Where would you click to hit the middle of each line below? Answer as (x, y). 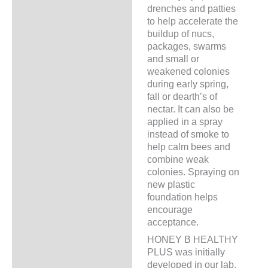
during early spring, (188, 84)
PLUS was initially (186, 252)
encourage (170, 210)
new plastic (171, 185)
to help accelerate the (192, 21)
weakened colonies (188, 71)
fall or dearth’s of (182, 97)
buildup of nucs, (180, 34)
